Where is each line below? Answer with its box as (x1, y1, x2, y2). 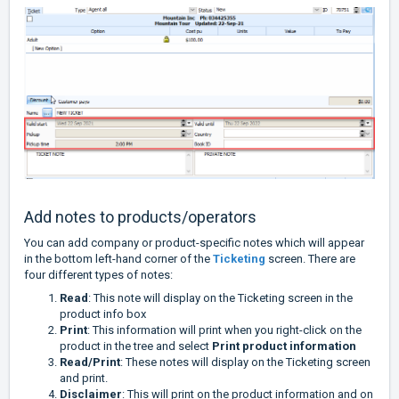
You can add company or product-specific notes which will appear (24, 235, 364, 249)
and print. (60, 370, 108, 385)
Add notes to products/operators (24, 207, 256, 226)
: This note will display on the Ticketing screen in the (88, 290, 353, 305)
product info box (60, 306, 146, 321)
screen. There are (265, 251, 355, 265)
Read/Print (60, 354, 120, 369)
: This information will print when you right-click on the (87, 322, 362, 337)
